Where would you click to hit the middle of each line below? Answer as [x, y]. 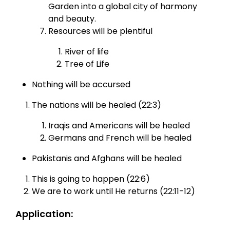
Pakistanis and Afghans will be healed [107, 158]
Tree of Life [87, 64]
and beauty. [72, 18]
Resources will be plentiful [101, 31]
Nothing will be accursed [81, 84]
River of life [87, 51]
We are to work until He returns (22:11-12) [114, 191]
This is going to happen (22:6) [91, 179]
